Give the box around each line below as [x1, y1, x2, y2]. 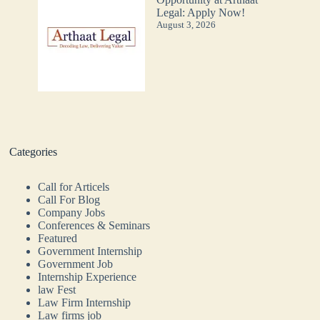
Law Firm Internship [38, 296, 131, 309]
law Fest [38, 284, 76, 296]
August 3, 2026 [156, 19, 216, 30]
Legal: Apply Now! [156, 6, 246, 19]
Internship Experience [38, 271, 137, 284]
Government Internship [38, 245, 143, 258]
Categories [9, 146, 58, 159]
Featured [38, 232, 78, 245]
